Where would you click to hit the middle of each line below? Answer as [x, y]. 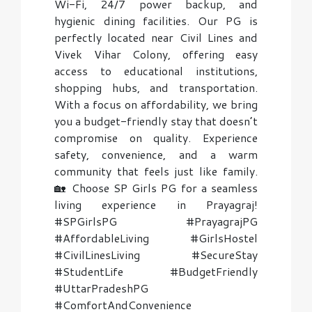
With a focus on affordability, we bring [156, 104]
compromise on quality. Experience [156, 138]
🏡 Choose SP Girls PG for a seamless [156, 188]
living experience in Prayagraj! [156, 204]
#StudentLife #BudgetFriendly [156, 271]
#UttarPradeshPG [101, 288]
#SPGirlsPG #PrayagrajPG [156, 221]
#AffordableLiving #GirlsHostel [156, 238]
